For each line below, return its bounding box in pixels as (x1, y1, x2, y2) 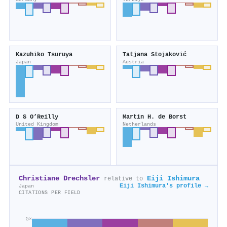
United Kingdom (16, 121, 58, 128)
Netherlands (123, 121, 156, 128)
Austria (123, 59, 144, 65)
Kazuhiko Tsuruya (16, 51, 72, 59)
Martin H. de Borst (123, 113, 186, 121)
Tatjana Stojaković (123, 51, 186, 59)
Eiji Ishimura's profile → (120, 182, 208, 190)
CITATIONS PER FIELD (19, 190, 81, 196)
